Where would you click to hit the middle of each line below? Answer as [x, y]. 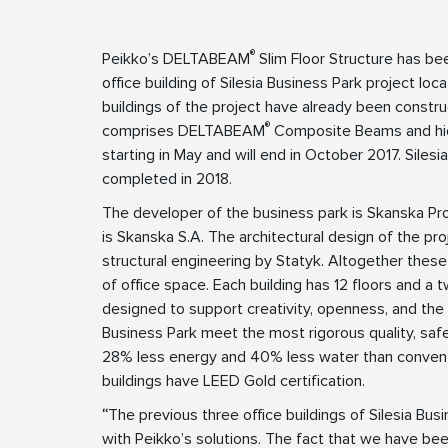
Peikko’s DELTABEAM [176, 59]
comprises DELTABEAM [183, 131]
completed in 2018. [167, 179]
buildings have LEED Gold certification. [233, 381]
